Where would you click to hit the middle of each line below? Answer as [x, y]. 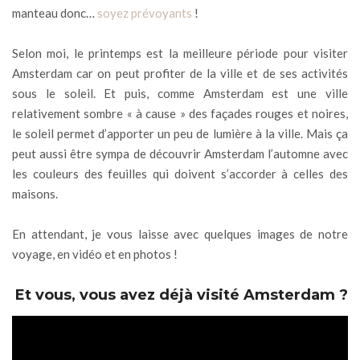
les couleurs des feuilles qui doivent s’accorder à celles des [180, 173]
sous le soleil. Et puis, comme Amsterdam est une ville [180, 93]
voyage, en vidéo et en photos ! [95, 254]
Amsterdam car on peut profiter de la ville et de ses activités [180, 73]
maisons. [35, 193]
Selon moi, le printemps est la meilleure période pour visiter [180, 53]
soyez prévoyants [145, 12]
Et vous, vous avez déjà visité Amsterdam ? [182, 295]
